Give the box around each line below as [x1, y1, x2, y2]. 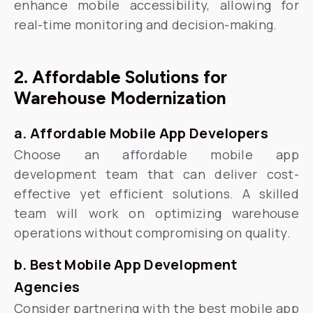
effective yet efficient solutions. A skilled [14, 185, 299, 202]
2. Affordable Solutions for [14, 66, 227, 87]
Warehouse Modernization [14, 87, 226, 108]
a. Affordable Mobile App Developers [14, 124, 268, 143]
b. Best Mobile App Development [14, 255, 238, 274]
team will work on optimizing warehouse [14, 205, 299, 221]
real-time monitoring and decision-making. [14, 16, 277, 33]
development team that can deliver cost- [14, 166, 299, 182]
